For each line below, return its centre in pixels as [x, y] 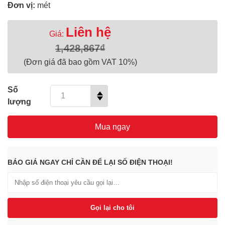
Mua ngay [113, 127]
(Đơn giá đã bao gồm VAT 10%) [80, 62]
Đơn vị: [22, 5]
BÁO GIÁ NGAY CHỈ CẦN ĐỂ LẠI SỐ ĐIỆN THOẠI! [90, 162]
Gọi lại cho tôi [113, 208]
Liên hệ [89, 32]
